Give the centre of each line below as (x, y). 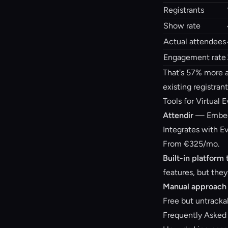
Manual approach (195, 187)
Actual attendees (195, 41)
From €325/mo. (191, 144)
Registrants (184, 10)
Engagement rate (195, 57)
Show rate (182, 26)
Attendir (178, 115)
